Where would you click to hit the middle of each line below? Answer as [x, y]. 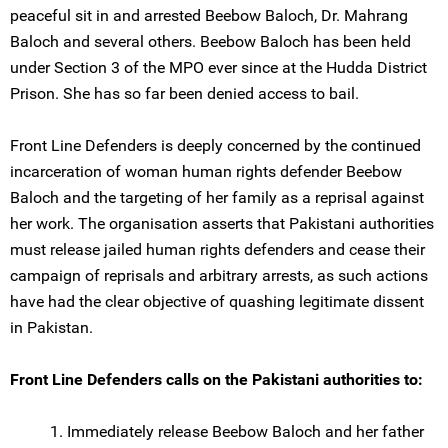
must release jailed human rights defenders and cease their [217, 249]
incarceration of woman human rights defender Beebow [206, 171]
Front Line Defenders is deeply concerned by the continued [215, 145]
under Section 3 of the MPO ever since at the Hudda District [218, 67]
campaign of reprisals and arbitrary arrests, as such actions [219, 275]
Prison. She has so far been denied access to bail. [184, 93]
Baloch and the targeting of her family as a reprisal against [217, 197]
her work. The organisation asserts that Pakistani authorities [222, 223]
